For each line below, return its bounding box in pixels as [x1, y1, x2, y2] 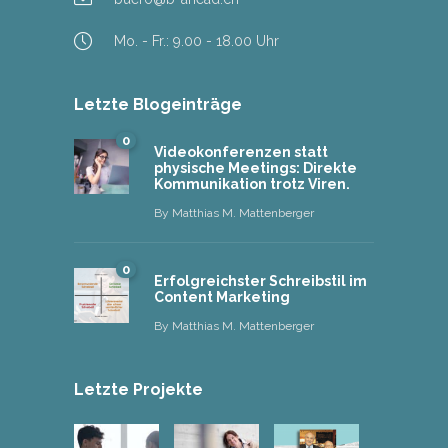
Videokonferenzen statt [154, 143, 328, 160]
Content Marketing [154, 288, 290, 305]
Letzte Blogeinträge [74, 94, 242, 114]
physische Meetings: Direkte [154, 159, 357, 176]
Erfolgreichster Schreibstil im [154, 272, 367, 289]
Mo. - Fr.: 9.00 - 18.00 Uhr [114, 32, 279, 49]
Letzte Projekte [74, 379, 203, 399]
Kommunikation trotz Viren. [154, 175, 350, 192]
